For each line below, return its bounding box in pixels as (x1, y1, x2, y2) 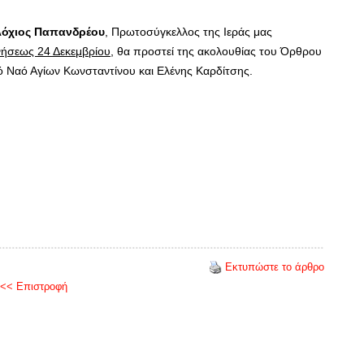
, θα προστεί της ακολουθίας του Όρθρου (110, 44, 322, 58)
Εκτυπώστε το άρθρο (225, 260, 324, 273)
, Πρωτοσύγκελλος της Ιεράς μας (105, 24, 272, 38)
